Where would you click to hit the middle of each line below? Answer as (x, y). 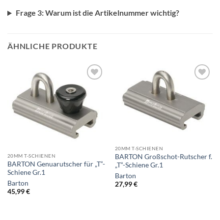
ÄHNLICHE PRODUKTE (53, 46)
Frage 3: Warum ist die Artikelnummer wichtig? (97, 13)
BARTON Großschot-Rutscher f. (163, 156)
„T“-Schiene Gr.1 (139, 165)
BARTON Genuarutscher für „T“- (56, 164)
